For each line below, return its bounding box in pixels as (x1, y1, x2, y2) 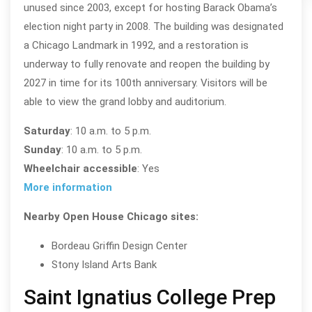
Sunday (23, 143, 61, 157)
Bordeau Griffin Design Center (51, 240, 187, 253)
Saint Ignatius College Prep (23, 285, 276, 310)
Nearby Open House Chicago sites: (23, 210, 198, 224)
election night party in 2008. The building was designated (23, 20, 283, 33)
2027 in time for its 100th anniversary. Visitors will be (23, 77, 267, 90)
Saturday (23, 125, 70, 138)
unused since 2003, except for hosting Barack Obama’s (23, 1, 277, 15)
